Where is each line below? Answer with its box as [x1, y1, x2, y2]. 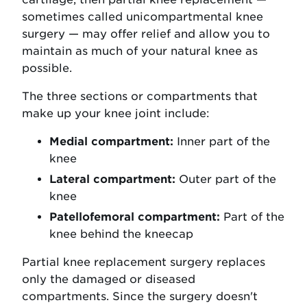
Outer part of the [175, 173, 276, 186]
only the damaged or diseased [22, 273, 195, 286]
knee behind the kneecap [49, 228, 193, 241]
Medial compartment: [49, 135, 173, 149]
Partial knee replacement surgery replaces [22, 256, 265, 269]
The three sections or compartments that [22, 90, 258, 103]
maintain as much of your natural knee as [22, 45, 258, 58]
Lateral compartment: [49, 173, 175, 186]
